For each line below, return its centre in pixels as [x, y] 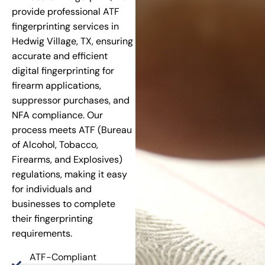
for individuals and [52, 189]
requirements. [42, 234]
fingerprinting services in [65, 27]
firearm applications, [56, 86]
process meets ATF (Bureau [72, 130]
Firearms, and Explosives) [67, 160]
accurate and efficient [60, 56]
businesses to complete [64, 204]
